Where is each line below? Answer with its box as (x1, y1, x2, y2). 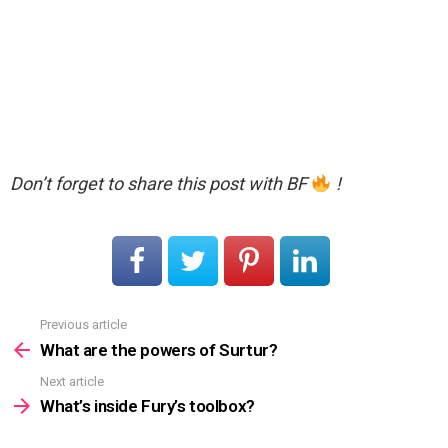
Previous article (40, 317, 127, 333)
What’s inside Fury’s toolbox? (40, 396, 255, 417)
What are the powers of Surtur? (40, 339, 278, 360)
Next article (40, 373, 104, 389)
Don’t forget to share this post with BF (10, 173, 311, 195)
